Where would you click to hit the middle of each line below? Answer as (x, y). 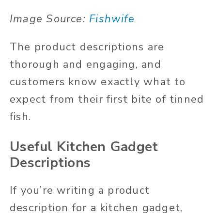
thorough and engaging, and (85, 65)
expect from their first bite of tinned (107, 100)
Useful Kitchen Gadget (84, 147)
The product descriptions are (87, 47)
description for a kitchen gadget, (96, 208)
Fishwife (112, 19)
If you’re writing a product (80, 191)
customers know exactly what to (98, 82)
